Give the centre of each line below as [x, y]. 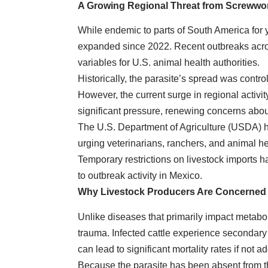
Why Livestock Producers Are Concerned [172, 192]
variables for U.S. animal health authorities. [169, 63]
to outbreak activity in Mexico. [140, 176]
